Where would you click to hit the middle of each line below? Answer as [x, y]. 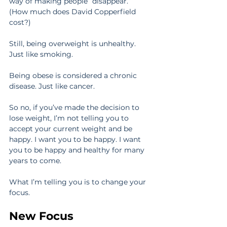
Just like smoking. [41, 54]
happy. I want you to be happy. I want [76, 140]
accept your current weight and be [72, 129]
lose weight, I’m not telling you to [70, 118]
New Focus [41, 216]
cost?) [20, 23]
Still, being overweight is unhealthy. [73, 44]
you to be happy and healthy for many [78, 150]
